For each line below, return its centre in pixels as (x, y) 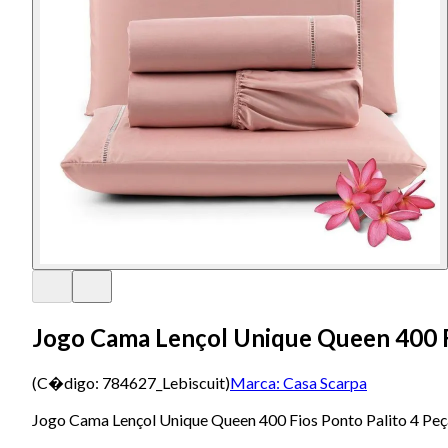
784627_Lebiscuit (163, 382)
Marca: (255, 382)
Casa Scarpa (325, 382)
